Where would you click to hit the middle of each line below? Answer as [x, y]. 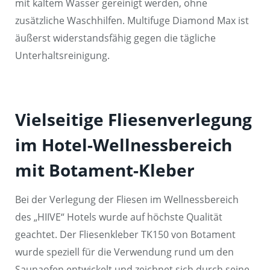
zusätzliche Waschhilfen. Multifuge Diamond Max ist [132, 20]
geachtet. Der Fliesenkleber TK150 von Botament [125, 234]
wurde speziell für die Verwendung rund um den [124, 252]
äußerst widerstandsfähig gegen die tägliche [115, 38]
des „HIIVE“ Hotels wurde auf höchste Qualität [119, 217]
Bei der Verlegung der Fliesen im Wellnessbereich [127, 199]
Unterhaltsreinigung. [62, 55]
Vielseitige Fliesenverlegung [133, 119]
